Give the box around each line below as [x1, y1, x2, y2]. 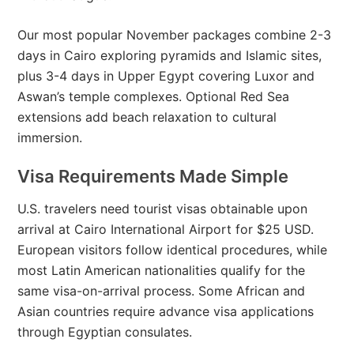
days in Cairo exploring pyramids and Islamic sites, [17, 47, 322, 64]
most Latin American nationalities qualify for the [17, 262, 306, 279]
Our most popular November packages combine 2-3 [17, 27, 332, 43]
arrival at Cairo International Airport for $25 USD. [17, 221, 314, 238]
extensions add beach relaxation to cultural [17, 109, 277, 126]
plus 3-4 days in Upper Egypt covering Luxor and [17, 68, 315, 85]
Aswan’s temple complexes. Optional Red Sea [17, 88, 290, 105]
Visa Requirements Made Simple [17, 166, 289, 187]
